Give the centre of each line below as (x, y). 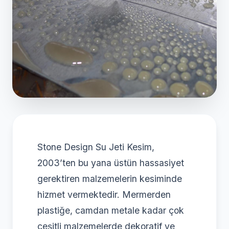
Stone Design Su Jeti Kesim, (96, 147)
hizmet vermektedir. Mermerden (104, 194)
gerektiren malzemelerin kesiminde (110, 178)
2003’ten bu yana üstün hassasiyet (111, 163)
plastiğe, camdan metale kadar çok (111, 210)
